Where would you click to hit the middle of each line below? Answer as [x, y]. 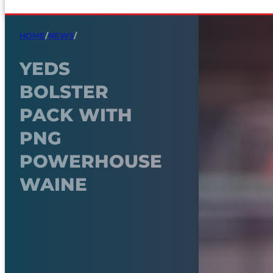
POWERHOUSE [91, 161]
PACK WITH [76, 115]
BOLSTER [64, 91]
